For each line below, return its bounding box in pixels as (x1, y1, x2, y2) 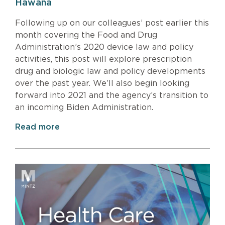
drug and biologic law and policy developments (15, 67, 205, 75)
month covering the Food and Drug (15, 31, 157, 39)
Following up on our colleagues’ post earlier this (15, 19, 209, 27)
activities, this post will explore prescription (15, 55, 192, 63)
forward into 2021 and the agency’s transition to (15, 91, 208, 99)
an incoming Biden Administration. (15, 103, 153, 111)
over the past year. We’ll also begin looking (15, 79, 189, 87)
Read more (15, 123, 60, 131)
